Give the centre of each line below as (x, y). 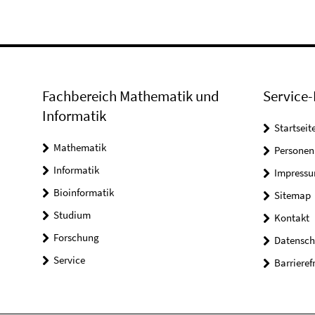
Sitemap (292, 195)
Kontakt (291, 218)
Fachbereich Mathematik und (131, 96)
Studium (72, 215)
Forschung (76, 237)
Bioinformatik (84, 192)
